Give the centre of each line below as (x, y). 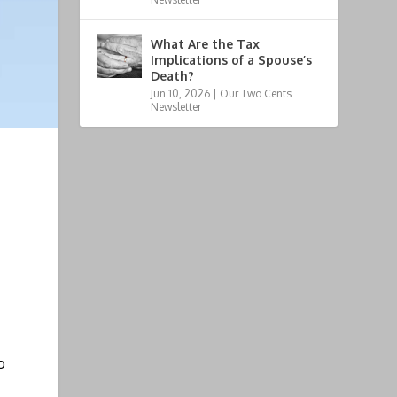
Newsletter (176, 106)
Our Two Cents (256, 93)
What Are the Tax (206, 43)
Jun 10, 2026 (181, 93)
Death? (173, 75)
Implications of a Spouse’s (232, 59)
